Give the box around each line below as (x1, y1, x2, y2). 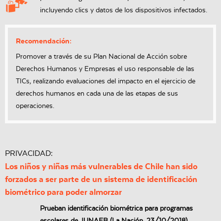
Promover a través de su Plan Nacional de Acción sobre (16, 53, 187, 61)
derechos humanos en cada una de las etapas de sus (16, 90, 178, 98)
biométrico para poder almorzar (5, 187, 122, 197)
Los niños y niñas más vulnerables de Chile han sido (5, 162, 197, 172)
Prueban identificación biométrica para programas (40, 205, 193, 213)
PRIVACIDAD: (5, 149, 53, 158)
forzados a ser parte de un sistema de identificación (5, 175, 197, 184)
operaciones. (16, 102, 54, 110)
